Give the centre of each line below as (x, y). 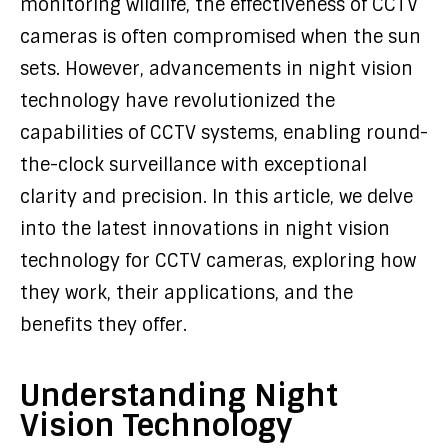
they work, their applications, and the (186, 293)
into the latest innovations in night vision (205, 229)
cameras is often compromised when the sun (220, 37)
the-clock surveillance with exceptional (193, 165)
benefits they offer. (103, 325)
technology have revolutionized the (177, 101)
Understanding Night (179, 395)
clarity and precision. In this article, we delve (216, 197)
